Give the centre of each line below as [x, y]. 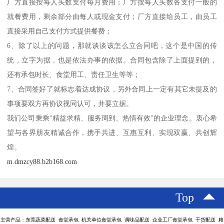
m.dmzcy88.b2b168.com [42, 162]
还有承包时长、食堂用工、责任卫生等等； [74, 75]
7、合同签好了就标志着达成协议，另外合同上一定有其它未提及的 [112, 89]
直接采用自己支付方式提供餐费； [60, 31]
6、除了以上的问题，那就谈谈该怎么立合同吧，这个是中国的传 [112, 46]
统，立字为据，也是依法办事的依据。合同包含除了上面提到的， [112, 60]
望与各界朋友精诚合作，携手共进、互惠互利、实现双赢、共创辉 [112, 133]
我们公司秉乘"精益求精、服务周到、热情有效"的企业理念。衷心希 [112, 118]
